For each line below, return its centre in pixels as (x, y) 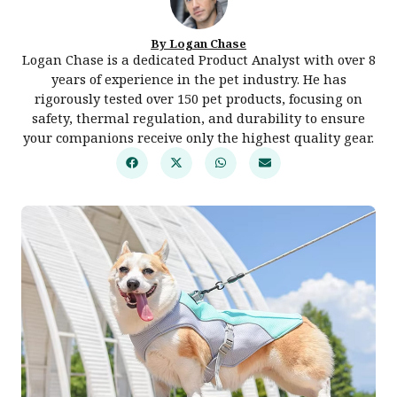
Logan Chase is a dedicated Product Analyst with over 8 (198, 59)
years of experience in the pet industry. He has (198, 78)
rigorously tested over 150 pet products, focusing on (198, 98)
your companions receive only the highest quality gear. (198, 137)
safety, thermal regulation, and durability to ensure (198, 117)
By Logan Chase (198, 43)
